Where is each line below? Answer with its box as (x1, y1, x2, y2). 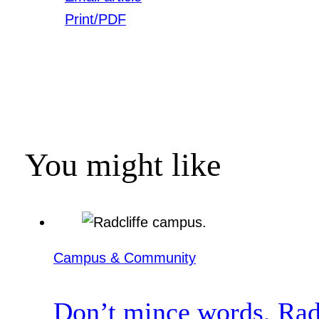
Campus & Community (53, 250, 197, 266)
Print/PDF (65, 11, 127, 27)
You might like (25, 146, 221, 183)
